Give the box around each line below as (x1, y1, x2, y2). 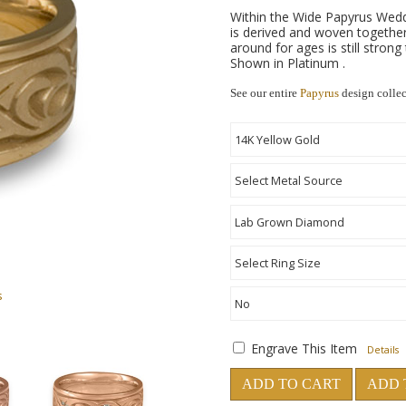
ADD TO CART (242, 376, 341, 391)
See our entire (230, 86, 300, 100)
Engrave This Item (251, 340, 357, 357)
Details (367, 343, 399, 356)
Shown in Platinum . (230, 54, 345, 72)
